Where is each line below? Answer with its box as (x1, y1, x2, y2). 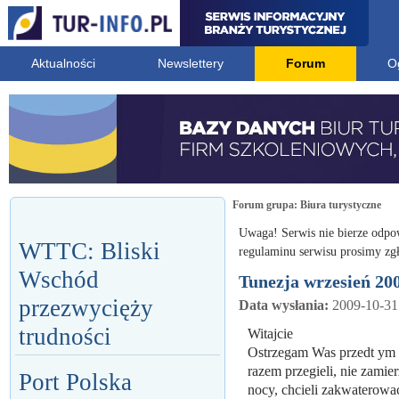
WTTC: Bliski (19, 238, 160, 265)
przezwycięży (19, 295, 153, 322)
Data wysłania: (239, 297, 332, 313)
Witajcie (248, 326, 293, 341)
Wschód (19, 266, 99, 293)
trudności (19, 323, 111, 350)
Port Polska (19, 369, 132, 395)
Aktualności (31, 56, 95, 70)
